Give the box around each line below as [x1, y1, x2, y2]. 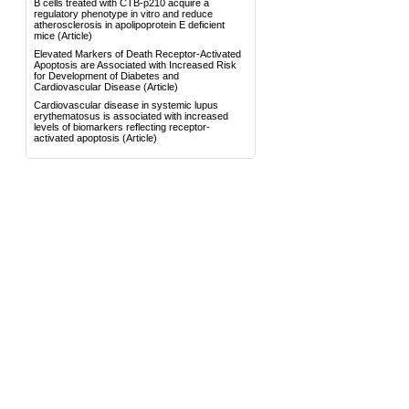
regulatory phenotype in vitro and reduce [34, 8, 213, 19]
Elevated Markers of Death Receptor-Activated [34, 48, 241, 59]
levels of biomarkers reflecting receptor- [34, 121, 210, 132]
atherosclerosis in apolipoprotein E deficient [34, 19, 225, 30]
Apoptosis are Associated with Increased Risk [34, 59, 236, 70]
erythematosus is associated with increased [34, 110, 228, 121]
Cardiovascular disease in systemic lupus [34, 100, 218, 110]
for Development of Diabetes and [34, 70, 179, 81]
